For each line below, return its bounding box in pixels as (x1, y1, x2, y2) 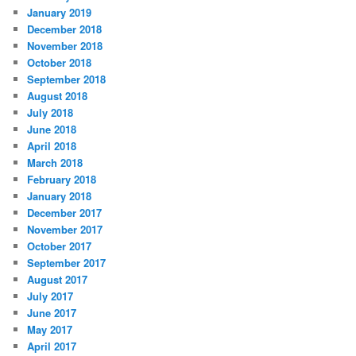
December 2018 (27, 21, 103, 37)
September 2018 (27, 72, 106, 87)
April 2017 (27, 339, 77, 354)
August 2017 (27, 272, 88, 288)
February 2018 (27, 172, 97, 188)
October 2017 (27, 238, 92, 254)
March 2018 (27, 155, 83, 171)
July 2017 (27, 288, 74, 304)
